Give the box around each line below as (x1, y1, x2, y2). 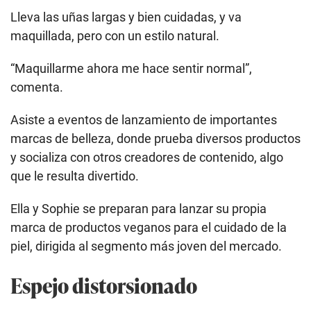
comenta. (10, 79, 63, 94)
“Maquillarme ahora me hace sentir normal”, (10, 60, 252, 76)
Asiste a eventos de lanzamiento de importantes (10, 112, 277, 127)
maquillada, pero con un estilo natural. (10, 28, 219, 43)
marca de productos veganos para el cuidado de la (10, 219, 287, 235)
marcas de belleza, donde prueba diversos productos (10, 131, 301, 146)
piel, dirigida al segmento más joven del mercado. (10, 238, 282, 253)
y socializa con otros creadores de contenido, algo (10, 149, 283, 165)
